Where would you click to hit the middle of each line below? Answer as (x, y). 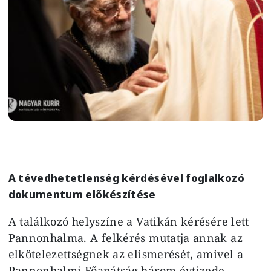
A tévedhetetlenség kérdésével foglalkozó (126, 178)
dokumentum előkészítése (82, 194)
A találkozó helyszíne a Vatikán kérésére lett (129, 221)
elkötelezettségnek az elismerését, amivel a (126, 254)
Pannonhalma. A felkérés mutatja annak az (125, 237)
